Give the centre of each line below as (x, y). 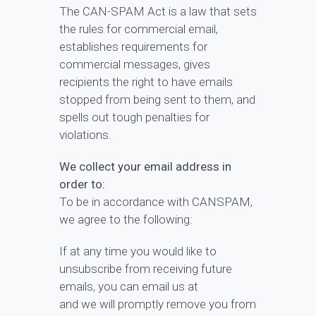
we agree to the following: (126, 220)
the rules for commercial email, (139, 29)
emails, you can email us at (129, 287)
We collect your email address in (145, 167)
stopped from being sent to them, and (157, 100)
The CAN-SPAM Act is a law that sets (158, 12)
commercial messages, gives (135, 65)
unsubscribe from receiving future (146, 269)
